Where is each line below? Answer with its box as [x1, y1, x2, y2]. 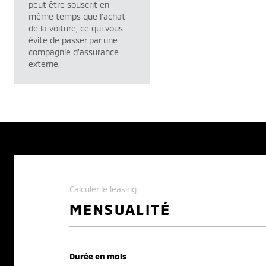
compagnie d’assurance [28, 47, 119, 57]
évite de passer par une [28, 35, 118, 45]
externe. [28, 59, 60, 69]
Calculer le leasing [69, 184, 137, 194]
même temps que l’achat [28, 11, 125, 21]
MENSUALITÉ [69, 201, 170, 218]
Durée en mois [69, 251, 126, 261]
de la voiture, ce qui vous [28, 23, 123, 33]
